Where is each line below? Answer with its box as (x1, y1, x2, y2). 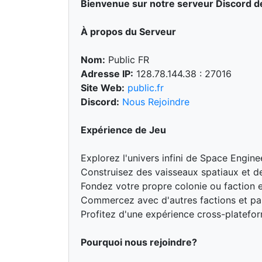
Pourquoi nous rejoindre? (81, 236, 197, 248)
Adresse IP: (81, 68, 133, 80)
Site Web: (81, 82, 125, 94)
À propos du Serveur (81, 26, 176, 37)
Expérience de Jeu (81, 124, 166, 136)
